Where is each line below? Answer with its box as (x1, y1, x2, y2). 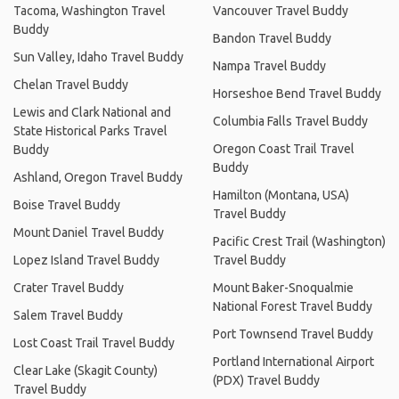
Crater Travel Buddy (13, 281, 124, 295)
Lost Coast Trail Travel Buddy (13, 336, 175, 350)
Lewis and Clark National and (13, 105, 171, 119)
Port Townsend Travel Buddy (213, 327, 373, 341)
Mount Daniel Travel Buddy (13, 225, 164, 240)
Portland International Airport (213, 354, 374, 369)
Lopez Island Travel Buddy (13, 253, 159, 267)
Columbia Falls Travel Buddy (213, 114, 368, 128)
